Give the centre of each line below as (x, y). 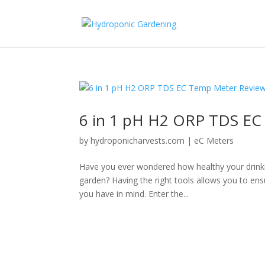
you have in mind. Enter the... (134, 194)
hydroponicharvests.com (138, 140)
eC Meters (214, 140)
